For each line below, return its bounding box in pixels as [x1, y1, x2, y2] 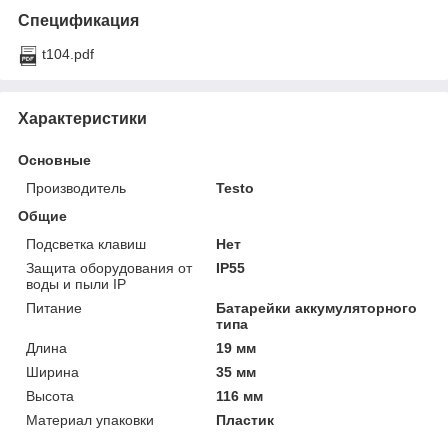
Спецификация [18, 11, 139, 29]
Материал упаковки [26, 411, 154, 428]
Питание [26, 299, 82, 316]
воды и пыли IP [26, 275, 126, 292]
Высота [26, 387, 74, 404]
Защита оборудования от [26, 259, 192, 276]
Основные [18, 151, 91, 168]
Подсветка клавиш [26, 235, 146, 252]
